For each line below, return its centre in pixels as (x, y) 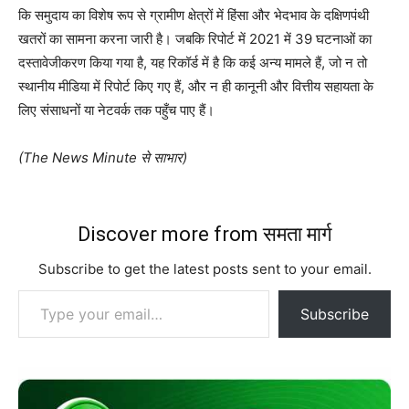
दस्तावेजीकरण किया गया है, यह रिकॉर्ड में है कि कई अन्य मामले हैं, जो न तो (193, 63)
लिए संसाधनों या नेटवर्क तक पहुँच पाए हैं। (116, 110)
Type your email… (40, 289)
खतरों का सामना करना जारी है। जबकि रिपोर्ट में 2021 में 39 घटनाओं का (195, 39)
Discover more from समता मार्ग (204, 235)
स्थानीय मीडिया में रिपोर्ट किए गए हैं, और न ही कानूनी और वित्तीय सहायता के (196, 87)
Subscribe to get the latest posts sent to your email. (204, 269)
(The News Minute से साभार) (103, 158)
